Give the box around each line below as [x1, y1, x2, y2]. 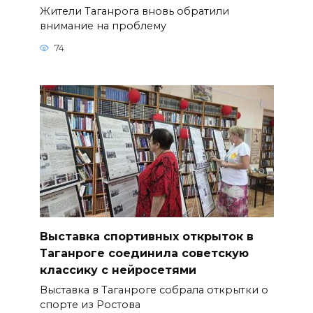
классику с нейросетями [39, 263, 196, 277]
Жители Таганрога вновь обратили [39, 4, 229, 17]
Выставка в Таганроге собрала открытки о [39, 284, 268, 297]
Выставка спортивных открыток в [39, 230, 254, 244]
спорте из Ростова [39, 298, 140, 312]
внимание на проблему [39, 19, 166, 32]
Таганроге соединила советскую [39, 247, 249, 261]
